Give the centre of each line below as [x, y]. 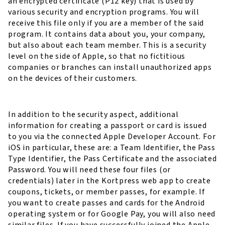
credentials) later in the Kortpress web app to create [109, 181]
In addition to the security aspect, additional [93, 114]
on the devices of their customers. [73, 78]
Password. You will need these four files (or [90, 170]
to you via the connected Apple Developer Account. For [112, 136]
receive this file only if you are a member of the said [106, 23]
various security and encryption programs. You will [104, 12]
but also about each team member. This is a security [107, 45]
